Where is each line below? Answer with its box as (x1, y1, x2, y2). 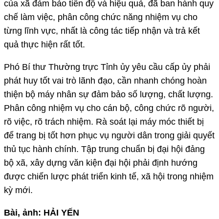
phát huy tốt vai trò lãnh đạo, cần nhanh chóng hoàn (4, 75, 207, 86)
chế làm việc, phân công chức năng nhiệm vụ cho (4, 12, 197, 22)
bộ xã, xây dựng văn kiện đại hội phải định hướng (4, 157, 197, 168)
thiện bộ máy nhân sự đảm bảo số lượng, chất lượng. (4, 89, 213, 99)
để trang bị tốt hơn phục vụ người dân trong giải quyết (4, 130, 215, 140)
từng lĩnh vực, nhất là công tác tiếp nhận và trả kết (4, 25, 200, 36)
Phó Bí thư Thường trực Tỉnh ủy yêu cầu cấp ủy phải (4, 62, 210, 72)
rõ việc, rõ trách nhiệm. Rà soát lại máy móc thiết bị (4, 116, 204, 127)
